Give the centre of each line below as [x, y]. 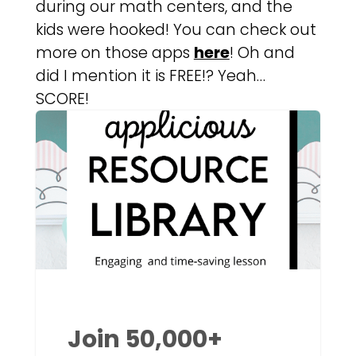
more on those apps [114, 53]
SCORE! [62, 99]
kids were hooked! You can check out [176, 30]
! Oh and [262, 53]
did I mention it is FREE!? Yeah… [150, 76]
